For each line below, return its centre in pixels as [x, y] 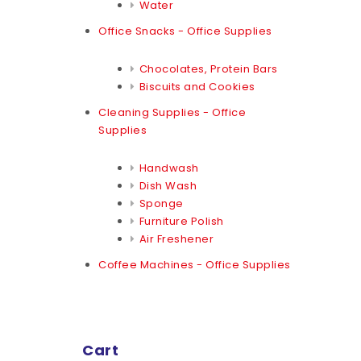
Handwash [169, 168]
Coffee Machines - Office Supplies [195, 264]
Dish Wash [168, 185]
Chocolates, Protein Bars [208, 68]
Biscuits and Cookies [197, 86]
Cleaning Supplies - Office [172, 112]
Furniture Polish [181, 221]
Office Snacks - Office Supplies [185, 31]
